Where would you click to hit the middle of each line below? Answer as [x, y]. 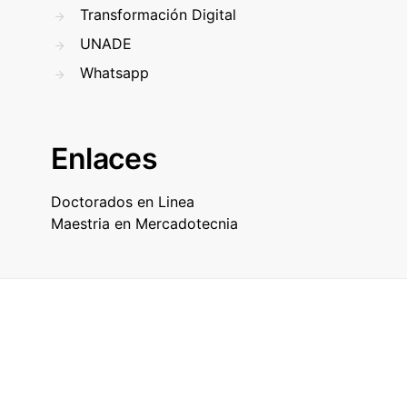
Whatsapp [114, 73]
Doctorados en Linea [123, 202]
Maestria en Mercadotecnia [144, 223]
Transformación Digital [158, 15]
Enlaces [104, 159]
